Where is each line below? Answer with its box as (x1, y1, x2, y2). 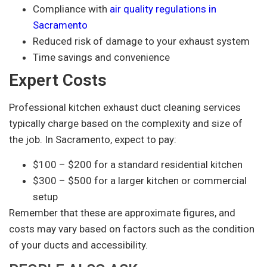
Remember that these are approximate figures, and (9, 206, 235, 219)
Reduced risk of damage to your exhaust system (33, 35, 250, 48)
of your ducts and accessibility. (9, 238, 148, 251)
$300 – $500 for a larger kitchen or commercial (33, 174, 247, 187)
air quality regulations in (110, 3, 216, 15)
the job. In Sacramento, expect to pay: (9, 133, 176, 146)
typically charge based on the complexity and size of (9, 117, 243, 130)
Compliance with (33, 3, 110, 15)
